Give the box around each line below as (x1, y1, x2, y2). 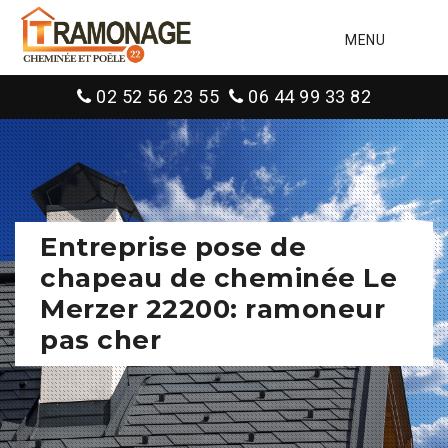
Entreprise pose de (40, 231, 306, 263)
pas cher (40, 324, 161, 356)
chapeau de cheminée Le (40, 262, 397, 294)
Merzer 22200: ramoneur (40, 293, 385, 325)
